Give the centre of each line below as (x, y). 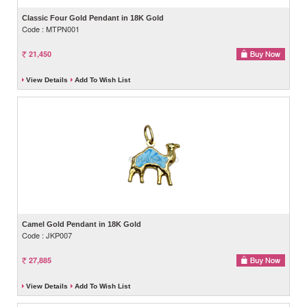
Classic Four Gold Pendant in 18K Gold (93, 17)
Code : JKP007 (47, 235)
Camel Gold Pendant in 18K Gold (82, 224)
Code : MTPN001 (51, 28)
